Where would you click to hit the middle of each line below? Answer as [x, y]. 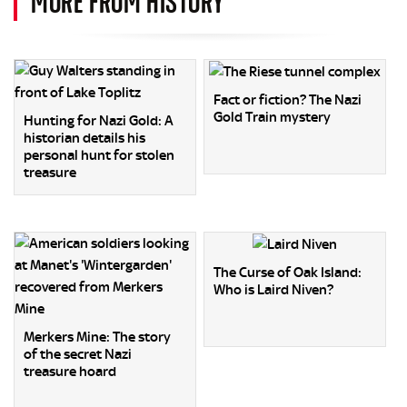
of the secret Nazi [78, 354]
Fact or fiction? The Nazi [288, 100]
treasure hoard [70, 372]
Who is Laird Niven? [274, 290]
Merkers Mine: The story [97, 337]
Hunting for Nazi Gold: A [99, 121]
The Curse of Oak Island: [288, 273]
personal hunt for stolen [99, 155]
